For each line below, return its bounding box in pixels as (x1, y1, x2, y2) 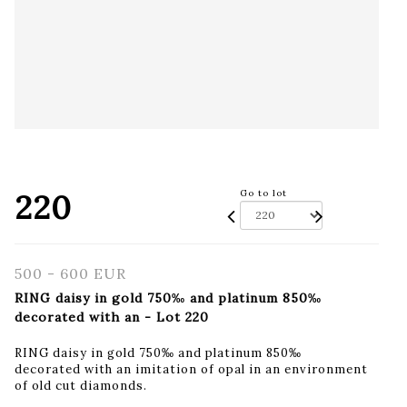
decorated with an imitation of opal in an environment (15, 361, 368, 377)
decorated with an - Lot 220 (15, 308, 209, 325)
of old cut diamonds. (15, 377, 147, 393)
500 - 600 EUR (15, 263, 126, 283)
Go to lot (239, 186, 287, 199)
